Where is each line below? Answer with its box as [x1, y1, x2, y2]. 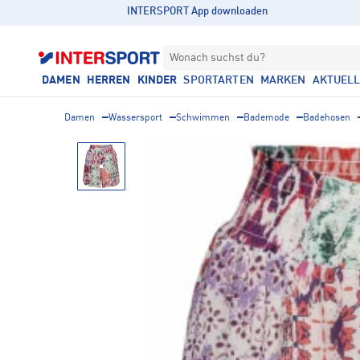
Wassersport [108, 113, 162, 123]
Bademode [243, 113, 289, 123]
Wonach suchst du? [170, 52, 265, 63]
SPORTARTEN [183, 75, 254, 86]
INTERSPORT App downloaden [127, 6, 268, 17]
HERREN [86, 75, 131, 86]
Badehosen [303, 113, 350, 123]
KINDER [137, 75, 178, 86]
